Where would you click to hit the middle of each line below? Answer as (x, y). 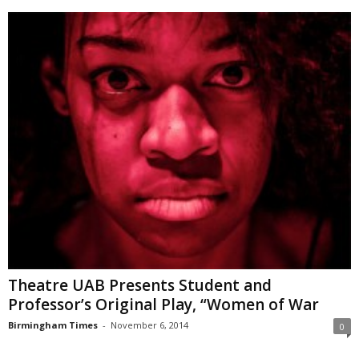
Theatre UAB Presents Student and (140, 285)
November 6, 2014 (149, 325)
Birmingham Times (53, 325)
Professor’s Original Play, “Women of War (163, 304)
